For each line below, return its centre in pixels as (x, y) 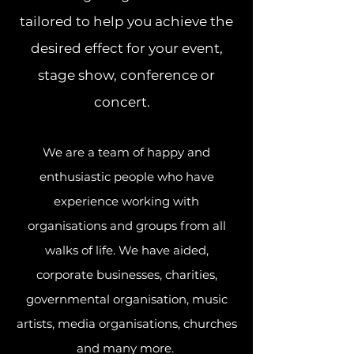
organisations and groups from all (126, 226)
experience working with (126, 201)
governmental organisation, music (126, 299)
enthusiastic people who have (126, 177)
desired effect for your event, (126, 48)
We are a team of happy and (126, 152)
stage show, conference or (126, 75)
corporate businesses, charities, (126, 275)
